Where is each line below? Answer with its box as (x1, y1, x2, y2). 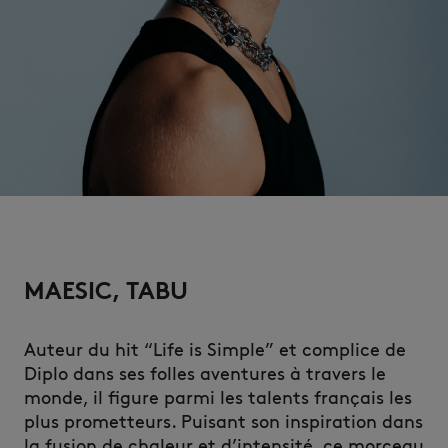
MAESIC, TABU (24, 276, 188, 305)
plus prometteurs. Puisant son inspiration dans (24, 411, 423, 433)
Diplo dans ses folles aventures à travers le (24, 363, 386, 385)
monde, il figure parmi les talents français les (24, 387, 412, 409)
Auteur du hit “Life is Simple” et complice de (24, 339, 406, 361)
